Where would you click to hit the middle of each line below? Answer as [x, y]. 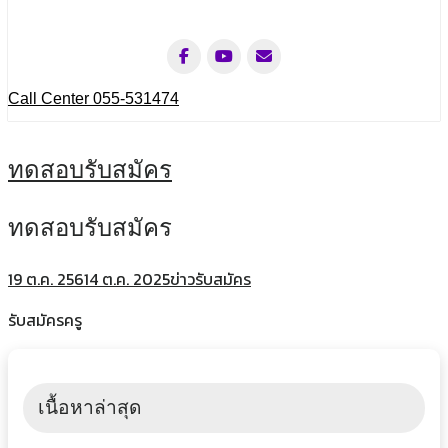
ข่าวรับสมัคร [210, 278]
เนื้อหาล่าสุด [89, 407]
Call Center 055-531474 [93, 98]
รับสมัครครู [45, 319]
